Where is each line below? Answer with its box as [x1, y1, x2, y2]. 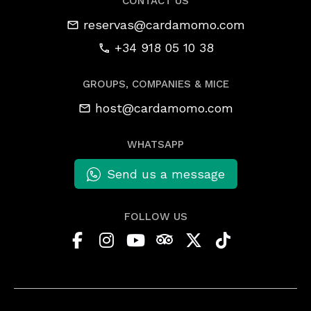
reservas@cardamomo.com [83, 17, 245, 32]
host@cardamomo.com [94, 100, 233, 115]
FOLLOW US [124, 210, 187, 224]
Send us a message [106, 167, 225, 182]
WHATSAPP [127, 137, 184, 151]
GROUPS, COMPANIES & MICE [82, 78, 229, 91]
